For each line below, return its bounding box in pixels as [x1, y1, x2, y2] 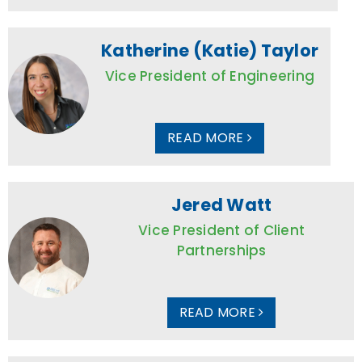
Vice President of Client [138, 220, 305, 240]
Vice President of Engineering [104, 65, 315, 86]
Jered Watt [170, 192, 272, 217]
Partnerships [176, 240, 267, 260]
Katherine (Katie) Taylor [101, 38, 318, 62]
